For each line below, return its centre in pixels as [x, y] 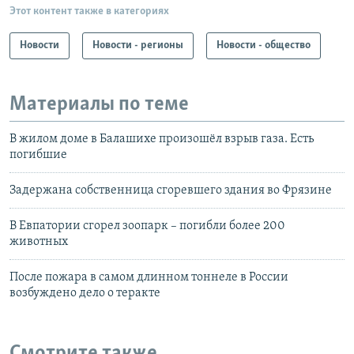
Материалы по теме [99, 104]
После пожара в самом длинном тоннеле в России [149, 278]
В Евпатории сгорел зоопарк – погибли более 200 [147, 226]
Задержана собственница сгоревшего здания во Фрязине [171, 191]
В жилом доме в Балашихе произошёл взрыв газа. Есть [162, 139]
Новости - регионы [138, 45]
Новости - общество [264, 45]
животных [39, 242]
